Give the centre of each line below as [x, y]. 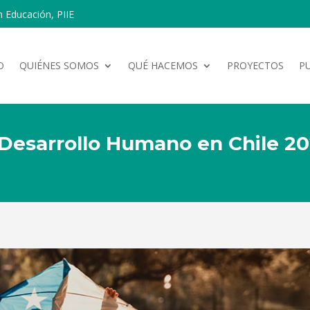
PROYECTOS [255, 65]
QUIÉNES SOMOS [59, 65]
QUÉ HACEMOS [163, 65]
